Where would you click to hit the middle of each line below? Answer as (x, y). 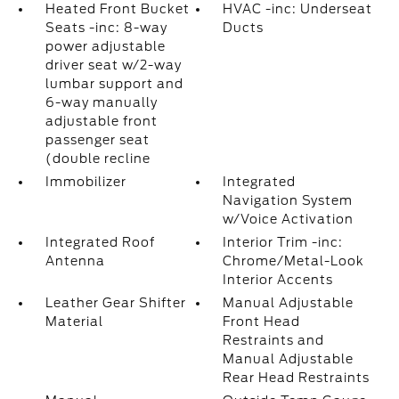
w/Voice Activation (289, 219)
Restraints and (274, 340)
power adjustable (105, 46)
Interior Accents (278, 280)
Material (74, 322)
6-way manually (101, 102)
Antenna (75, 261)
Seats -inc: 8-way (106, 28)
